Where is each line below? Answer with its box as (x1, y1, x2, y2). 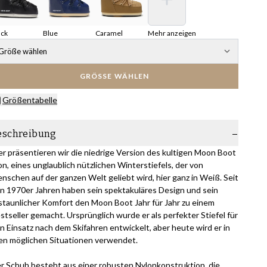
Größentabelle (2, 95, 57, 105)
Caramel (95, 29, 123, 38)
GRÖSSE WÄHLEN (79, 72, 143, 80)
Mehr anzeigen (148, 29, 196, 38)
